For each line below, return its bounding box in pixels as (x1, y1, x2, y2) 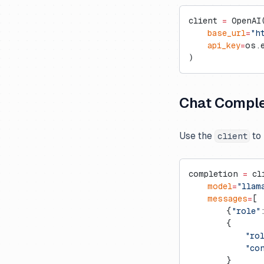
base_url (189, 28, 246, 38)
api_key (189, 41, 240, 50)
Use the (179, 130, 214, 141)
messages (189, 194, 247, 203)
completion (189, 169, 243, 179)
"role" (232, 206, 260, 216)
